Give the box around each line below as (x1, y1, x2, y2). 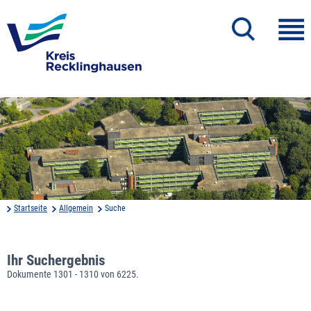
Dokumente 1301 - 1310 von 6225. (7, 268, 139, 280)
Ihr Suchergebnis (7, 251, 106, 269)
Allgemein (59, 203, 93, 213)
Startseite (14, 203, 47, 213)
